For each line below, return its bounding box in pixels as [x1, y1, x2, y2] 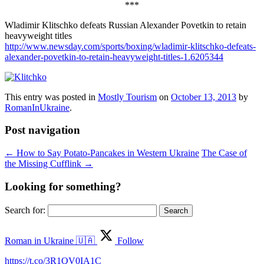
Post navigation [5, 124, 80, 137]
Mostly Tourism [98, 91, 157, 102]
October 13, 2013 [171, 91, 236, 102]
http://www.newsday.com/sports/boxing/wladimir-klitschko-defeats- [5, 41, 256, 51]
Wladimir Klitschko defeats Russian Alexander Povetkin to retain [5, 19, 246, 30]
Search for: [5, 204, 45, 215]
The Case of [202, 148, 247, 159]
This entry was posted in [5, 91, 98, 102]
